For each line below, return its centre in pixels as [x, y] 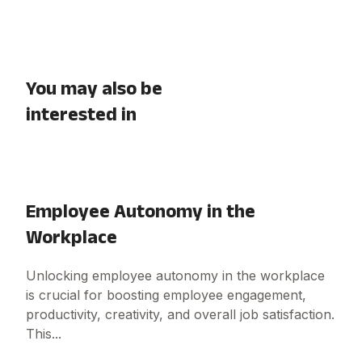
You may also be [94, 88]
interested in [81, 114]
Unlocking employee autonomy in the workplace [175, 276]
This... [44, 334]
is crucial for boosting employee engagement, [166, 295]
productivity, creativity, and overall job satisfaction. [180, 315]
